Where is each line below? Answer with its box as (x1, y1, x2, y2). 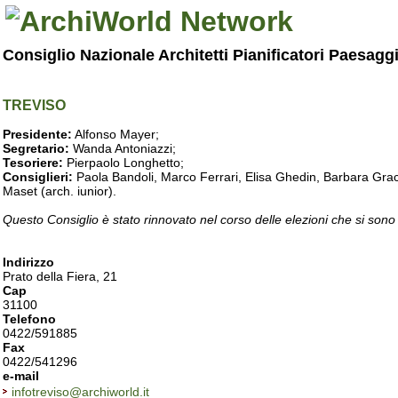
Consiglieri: (3, 170, 73, 184)
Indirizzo (3, 255, 54, 269)
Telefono (3, 312, 56, 326)
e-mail (3, 369, 39, 383)
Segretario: (3, 141, 69, 155)
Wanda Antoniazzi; (69, 141, 190, 155)
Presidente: (3, 127, 72, 141)
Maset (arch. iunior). (3, 184, 127, 198)
